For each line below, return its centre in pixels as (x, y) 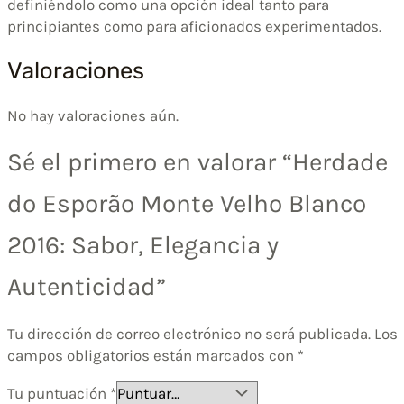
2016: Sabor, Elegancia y (143, 245)
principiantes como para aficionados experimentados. (194, 27)
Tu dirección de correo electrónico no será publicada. (189, 334)
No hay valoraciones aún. (93, 116)
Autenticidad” (87, 287)
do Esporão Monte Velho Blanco (187, 204)
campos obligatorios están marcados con (152, 356)
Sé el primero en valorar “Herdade (197, 162)
